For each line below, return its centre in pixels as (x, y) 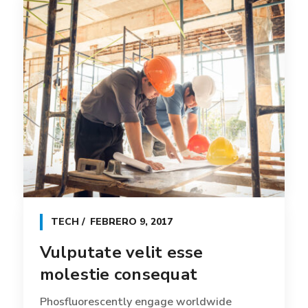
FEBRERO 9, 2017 (131, 221)
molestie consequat (119, 274)
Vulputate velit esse (121, 252)
